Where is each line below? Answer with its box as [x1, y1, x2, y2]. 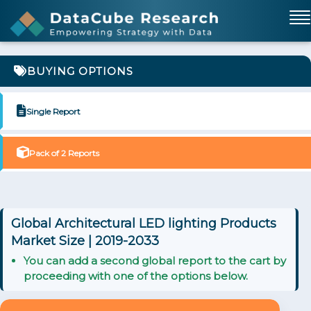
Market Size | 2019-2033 [11, 233, 159, 249]
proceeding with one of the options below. [24, 269, 248, 283]
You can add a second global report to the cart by [24, 254, 286, 267]
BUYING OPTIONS [27, 65, 133, 78]
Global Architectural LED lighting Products [11, 216, 276, 231]
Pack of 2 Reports [29, 147, 99, 158]
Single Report [26, 106, 81, 117]
